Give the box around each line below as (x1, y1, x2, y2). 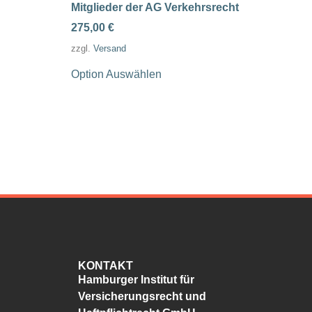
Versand (93, 43, 126, 54)
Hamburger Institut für (78, 274, 194, 286)
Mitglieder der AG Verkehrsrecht (71, 1, 239, 13)
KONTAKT (78, 260, 133, 272)
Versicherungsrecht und (78, 290, 206, 302)
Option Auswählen (71, 68, 162, 80)
